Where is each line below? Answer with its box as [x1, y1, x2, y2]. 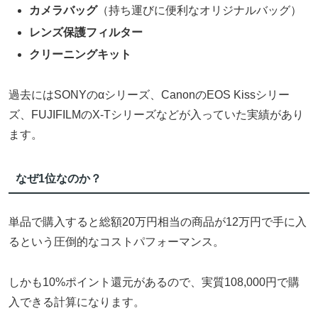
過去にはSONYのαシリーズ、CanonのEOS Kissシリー [9, 89, 290, 102]
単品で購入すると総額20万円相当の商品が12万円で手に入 [9, 215, 307, 228]
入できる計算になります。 [9, 295, 145, 308]
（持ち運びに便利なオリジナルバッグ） [97, 4, 302, 16]
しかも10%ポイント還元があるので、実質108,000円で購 [9, 275, 300, 288]
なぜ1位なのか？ [15, 172, 102, 185]
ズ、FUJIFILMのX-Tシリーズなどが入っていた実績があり [9, 109, 304, 121]
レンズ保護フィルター [29, 26, 143, 39]
